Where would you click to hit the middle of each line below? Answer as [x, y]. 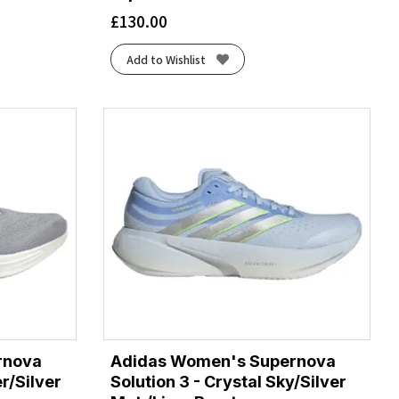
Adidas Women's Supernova [223, 361]
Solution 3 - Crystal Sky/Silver [228, 381]
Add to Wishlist [166, 59]
